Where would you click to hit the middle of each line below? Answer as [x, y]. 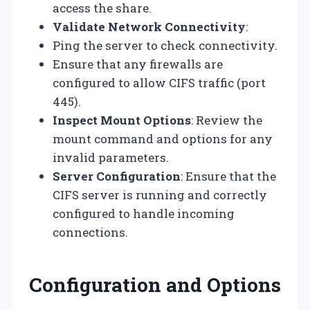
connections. [90, 232]
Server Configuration [117, 176]
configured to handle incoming [144, 213]
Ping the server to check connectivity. [165, 45]
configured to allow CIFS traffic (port [159, 82]
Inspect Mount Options [122, 120]
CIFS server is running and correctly [160, 194]
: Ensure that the [228, 176]
